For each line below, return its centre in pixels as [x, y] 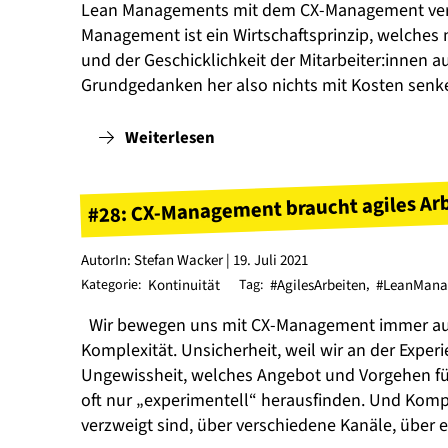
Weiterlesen [170, 137]
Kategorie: [110, 284]
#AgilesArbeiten [318, 285]
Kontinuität [183, 285]
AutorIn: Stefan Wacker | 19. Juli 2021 [194, 260]
